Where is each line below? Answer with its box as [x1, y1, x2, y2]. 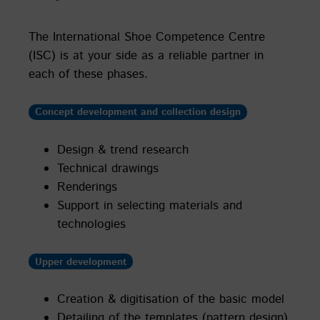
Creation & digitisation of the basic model [57, 290, 284, 308]
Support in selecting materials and [57, 196, 242, 214]
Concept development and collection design [34, 104, 241, 120]
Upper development [34, 254, 126, 269]
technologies [57, 215, 126, 233]
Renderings [57, 178, 117, 196]
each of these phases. [29, 66, 148, 84]
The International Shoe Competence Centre [29, 29, 265, 46]
